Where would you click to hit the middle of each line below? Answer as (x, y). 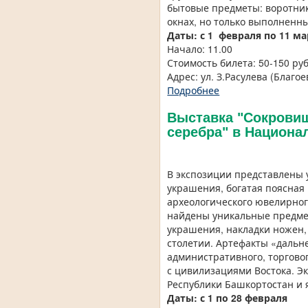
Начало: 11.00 (200, 49)
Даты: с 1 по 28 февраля (228, 298)
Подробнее (194, 90)
